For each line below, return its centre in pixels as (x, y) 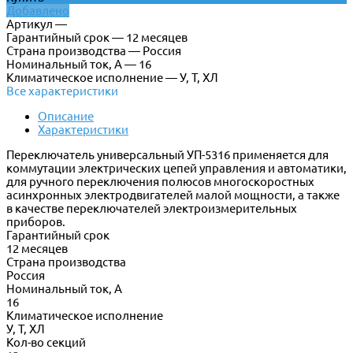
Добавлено (38, 11)
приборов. (36, 222)
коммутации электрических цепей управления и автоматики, (176, 169)
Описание (66, 117)
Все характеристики (62, 91)
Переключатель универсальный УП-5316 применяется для (167, 155)
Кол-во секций (46, 343)
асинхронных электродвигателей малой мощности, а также (173, 195)
